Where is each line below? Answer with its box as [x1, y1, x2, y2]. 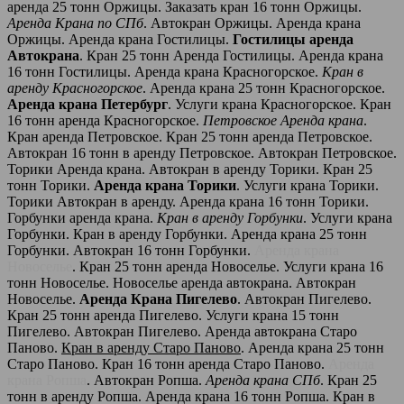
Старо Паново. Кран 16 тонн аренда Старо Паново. [7, 355, 328, 372]
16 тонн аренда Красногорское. [7, 112, 203, 128]
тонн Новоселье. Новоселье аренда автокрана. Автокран [7, 274, 356, 290]
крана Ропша [7, 372, 87, 388]
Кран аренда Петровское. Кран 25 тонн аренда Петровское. [7, 128, 372, 144]
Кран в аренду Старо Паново [61, 339, 241, 355]
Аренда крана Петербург [7, 96, 168, 112]
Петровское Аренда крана [203, 112, 363, 128]
